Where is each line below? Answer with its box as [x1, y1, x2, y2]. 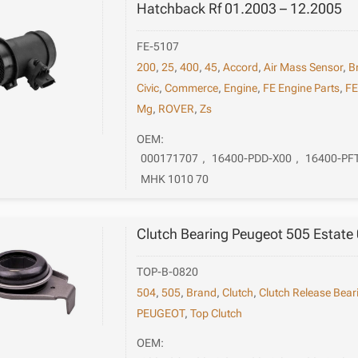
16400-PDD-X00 [212, 151, 292, 165]
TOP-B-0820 [137, 265, 199, 278]
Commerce [165, 82, 219, 95]
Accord [223, 61, 259, 74]
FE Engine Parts [263, 82, 340, 95]
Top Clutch [190, 306, 243, 320]
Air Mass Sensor [264, 61, 344, 74]
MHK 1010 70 [141, 172, 209, 185]
